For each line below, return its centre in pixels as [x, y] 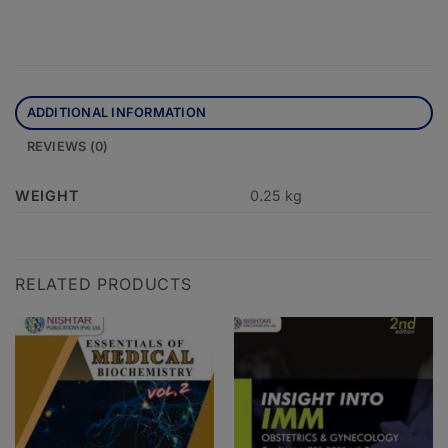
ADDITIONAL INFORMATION [116, 113]
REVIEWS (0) [67, 147]
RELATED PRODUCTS [103, 284]
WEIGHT [47, 196]
